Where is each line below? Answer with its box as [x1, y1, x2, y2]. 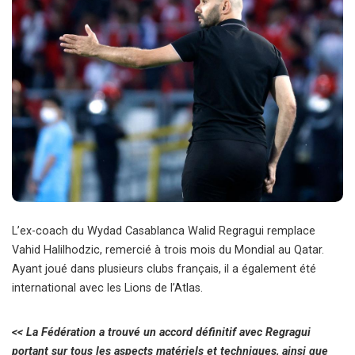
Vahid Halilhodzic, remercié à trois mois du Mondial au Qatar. [12, 243, 324, 258]
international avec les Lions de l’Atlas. [12, 281, 203, 296]
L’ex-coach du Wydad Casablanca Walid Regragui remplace [12, 224, 315, 239]
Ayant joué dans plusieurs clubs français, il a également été [12, 262, 316, 277]
